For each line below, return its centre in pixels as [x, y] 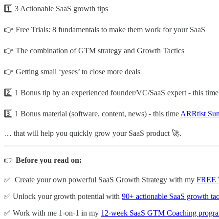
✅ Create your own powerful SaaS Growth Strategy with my [100, 179]
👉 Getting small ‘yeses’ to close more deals [72, 71]
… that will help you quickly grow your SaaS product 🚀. [93, 133]
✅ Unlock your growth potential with [63, 196]
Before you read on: [49, 160]
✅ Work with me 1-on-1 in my [52, 213]
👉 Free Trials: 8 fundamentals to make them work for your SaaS [105, 29]
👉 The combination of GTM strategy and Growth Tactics [94, 50]
